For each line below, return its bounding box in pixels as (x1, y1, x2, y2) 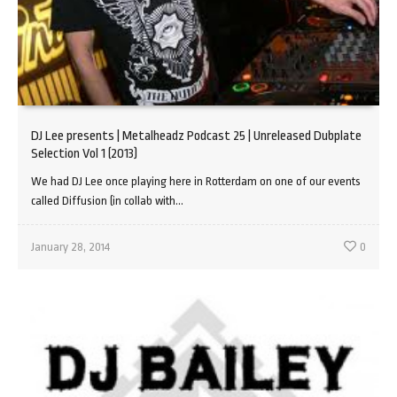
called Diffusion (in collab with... (31, 193, 183, 207)
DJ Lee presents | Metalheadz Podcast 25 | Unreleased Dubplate (31, 128, 362, 144)
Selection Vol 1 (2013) (31, 145, 137, 161)
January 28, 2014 (31, 239, 110, 253)
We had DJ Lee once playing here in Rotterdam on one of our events (31, 174, 361, 188)
